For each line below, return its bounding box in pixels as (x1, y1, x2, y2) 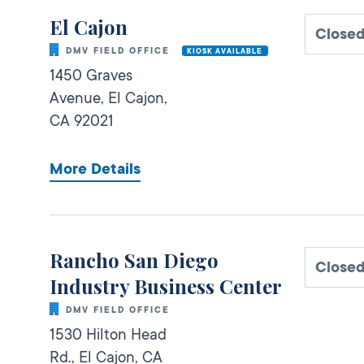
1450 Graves (50, 67, 132, 84)
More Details (50, 161, 141, 178)
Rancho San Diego (50, 247, 219, 274)
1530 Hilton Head (50, 327, 167, 344)
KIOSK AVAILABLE (187, 46, 263, 55)
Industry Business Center (50, 273, 282, 300)
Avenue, (50, 89, 108, 106)
